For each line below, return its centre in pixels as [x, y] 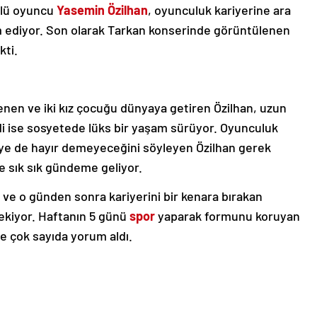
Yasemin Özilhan [102, 10]
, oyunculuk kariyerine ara [219, 10]
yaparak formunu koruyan [227, 215]
